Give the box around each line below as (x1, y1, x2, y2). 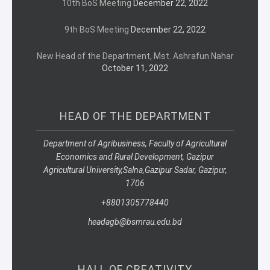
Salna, (122, 165, 145, 175)
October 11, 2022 (102, 63, 168, 73)
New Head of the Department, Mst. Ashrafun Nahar (36, 51, 234, 61)
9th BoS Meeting (64, 24, 129, 34)
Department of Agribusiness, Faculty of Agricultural (43, 138, 227, 148)
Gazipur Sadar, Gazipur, (144, 165, 227, 175)
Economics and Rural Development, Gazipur (56, 151, 214, 162)
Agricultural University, (43, 165, 123, 175)
